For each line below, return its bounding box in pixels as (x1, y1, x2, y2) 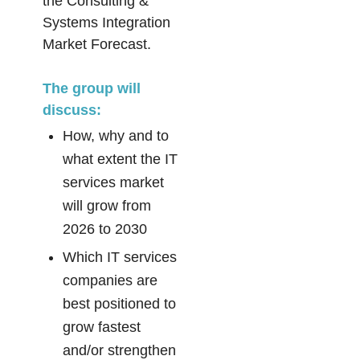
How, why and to (62, 128, 169, 145)
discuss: (42, 102, 101, 119)
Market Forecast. (42, 36, 151, 53)
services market (62, 174, 164, 191)
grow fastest (62, 319, 141, 336)
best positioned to (62, 296, 176, 313)
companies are (62, 272, 157, 289)
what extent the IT (62, 151, 178, 168)
